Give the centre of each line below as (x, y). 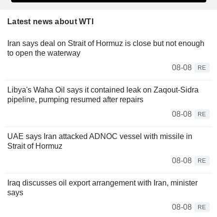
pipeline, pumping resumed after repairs (75, 99)
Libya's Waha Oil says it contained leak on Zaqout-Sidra (103, 90)
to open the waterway (44, 53)
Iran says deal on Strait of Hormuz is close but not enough (106, 43)
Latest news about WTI (50, 21)
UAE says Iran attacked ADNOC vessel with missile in (100, 136)
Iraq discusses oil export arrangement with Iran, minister (102, 183)
